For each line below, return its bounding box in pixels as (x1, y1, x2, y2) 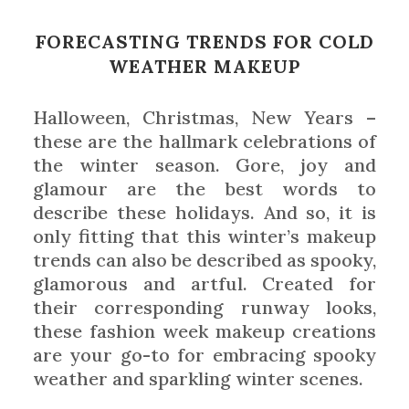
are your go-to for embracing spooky (32, 342, 377, 366)
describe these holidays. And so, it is (32, 200, 377, 224)
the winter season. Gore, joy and (32, 152, 377, 176)
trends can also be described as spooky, (32, 247, 377, 271)
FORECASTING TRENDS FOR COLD (35, 29, 374, 53)
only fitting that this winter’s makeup (32, 224, 377, 247)
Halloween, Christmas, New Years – (32, 105, 377, 129)
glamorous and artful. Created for (32, 271, 377, 295)
